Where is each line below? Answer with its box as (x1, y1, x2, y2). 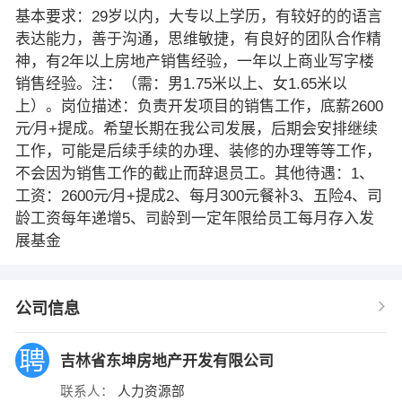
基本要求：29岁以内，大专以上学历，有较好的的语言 (14, 7, 382, 25)
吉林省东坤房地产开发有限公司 (59, 352, 278, 370)
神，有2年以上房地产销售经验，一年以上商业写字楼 (14, 52, 374, 70)
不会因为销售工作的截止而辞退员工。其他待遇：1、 (14, 164, 374, 182)
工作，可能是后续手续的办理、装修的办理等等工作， (14, 142, 381, 160)
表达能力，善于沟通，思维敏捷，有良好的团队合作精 (14, 30, 381, 48)
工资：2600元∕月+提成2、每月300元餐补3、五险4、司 (14, 187, 382, 205)
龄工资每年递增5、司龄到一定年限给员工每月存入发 (14, 209, 374, 227)
